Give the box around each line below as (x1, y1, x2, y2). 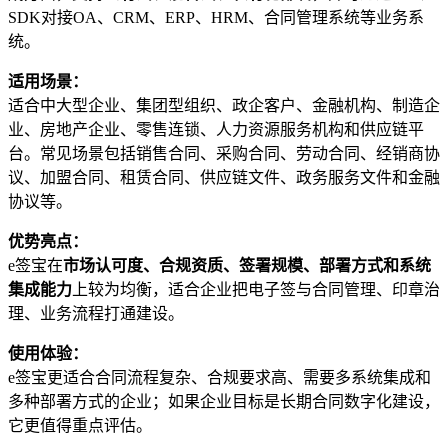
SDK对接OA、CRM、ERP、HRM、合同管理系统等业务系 (8, 9, 424, 27)
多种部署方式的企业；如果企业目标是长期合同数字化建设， (8, 393, 440, 411)
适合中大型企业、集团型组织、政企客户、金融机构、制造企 (8, 97, 440, 115)
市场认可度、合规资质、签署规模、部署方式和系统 (63, 257, 431, 275)
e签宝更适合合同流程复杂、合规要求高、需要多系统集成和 (8, 369, 431, 387)
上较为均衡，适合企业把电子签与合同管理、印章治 (72, 281, 440, 299)
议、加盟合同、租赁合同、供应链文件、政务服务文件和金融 (8, 169, 440, 187)
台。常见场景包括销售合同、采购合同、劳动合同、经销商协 (8, 145, 440, 163)
